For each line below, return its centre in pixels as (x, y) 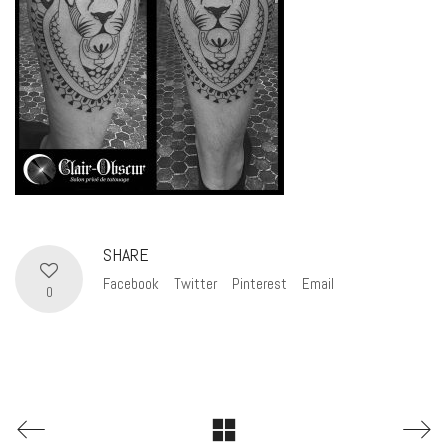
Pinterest (259, 283)
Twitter (195, 283)
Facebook (131, 283)
